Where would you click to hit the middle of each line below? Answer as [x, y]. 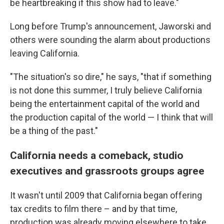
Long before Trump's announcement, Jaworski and [110, 26]
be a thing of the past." [54, 130]
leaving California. [45, 53]
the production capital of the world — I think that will [111, 117]
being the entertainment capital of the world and [105, 103]
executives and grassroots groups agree [107, 170]
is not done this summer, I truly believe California [106, 90]
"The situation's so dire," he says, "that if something [111, 76]
